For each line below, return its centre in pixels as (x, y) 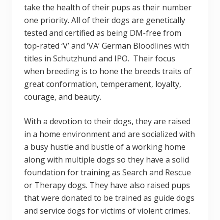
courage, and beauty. (63, 97)
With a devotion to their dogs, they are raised (107, 122)
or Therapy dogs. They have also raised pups (107, 185)
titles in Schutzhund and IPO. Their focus (100, 59)
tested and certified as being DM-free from (103, 33)
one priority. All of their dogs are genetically (105, 20)
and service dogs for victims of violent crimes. (107, 211)
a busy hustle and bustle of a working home (105, 147)
